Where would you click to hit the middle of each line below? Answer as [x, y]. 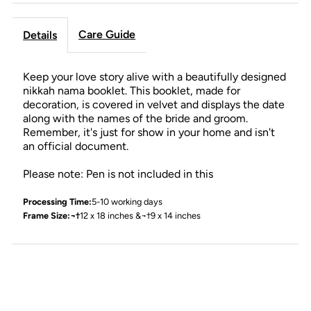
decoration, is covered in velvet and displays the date [154, 104]
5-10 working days [127, 201]
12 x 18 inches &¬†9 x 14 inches [141, 215]
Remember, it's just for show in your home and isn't [149, 132]
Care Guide [107, 34]
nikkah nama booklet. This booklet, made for [132, 90]
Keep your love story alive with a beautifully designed [155, 76]
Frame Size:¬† [52, 215]
